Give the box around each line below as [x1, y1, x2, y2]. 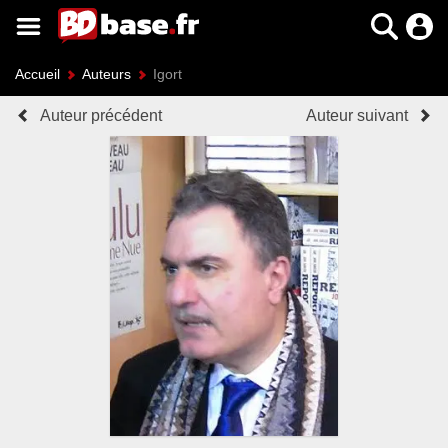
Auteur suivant [306, 107, 408, 124]
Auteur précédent [40, 107, 162, 124]
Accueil [15, 66, 60, 82]
